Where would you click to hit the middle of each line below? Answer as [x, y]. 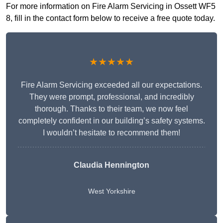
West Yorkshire [111, 191]
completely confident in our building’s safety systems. [111, 121]
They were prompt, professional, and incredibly [111, 97]
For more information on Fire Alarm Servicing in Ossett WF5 [111, 6]
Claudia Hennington [111, 165]
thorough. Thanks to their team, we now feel [111, 109]
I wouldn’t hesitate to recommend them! [111, 133]
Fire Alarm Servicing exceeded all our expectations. [111, 85]
